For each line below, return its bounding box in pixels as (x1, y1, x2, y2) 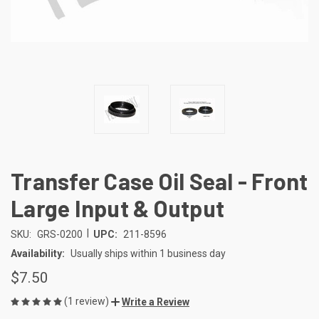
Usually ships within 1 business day (70, 247, 226, 259)
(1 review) (64, 295, 111, 307)
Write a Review (122, 296, 189, 308)
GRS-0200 (36, 228, 83, 240)
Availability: (11, 247, 65, 259)
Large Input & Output (11, 194, 224, 221)
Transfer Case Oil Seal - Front (11, 167, 308, 194)
